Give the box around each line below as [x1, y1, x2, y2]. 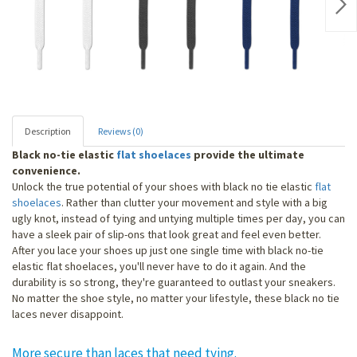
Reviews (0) [98, 124, 143, 137]
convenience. [12, 163, 80, 178]
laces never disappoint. [12, 306, 124, 321]
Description [25, 124, 71, 137]
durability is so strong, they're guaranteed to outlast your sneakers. [12, 274, 335, 289]
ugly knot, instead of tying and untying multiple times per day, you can [12, 210, 345, 226]
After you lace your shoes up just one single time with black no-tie [12, 242, 324, 257]
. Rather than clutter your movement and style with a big [61, 194, 328, 210]
